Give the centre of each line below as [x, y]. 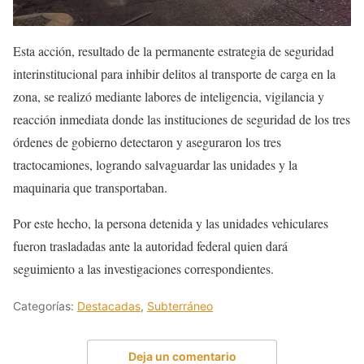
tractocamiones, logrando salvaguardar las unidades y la [155, 164]
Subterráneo [180, 305]
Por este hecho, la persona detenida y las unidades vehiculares [171, 223]
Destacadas [109, 305]
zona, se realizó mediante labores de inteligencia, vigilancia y [169, 96]
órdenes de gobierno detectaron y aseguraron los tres [147, 141]
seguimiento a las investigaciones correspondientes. [143, 268]
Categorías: [45, 305]
